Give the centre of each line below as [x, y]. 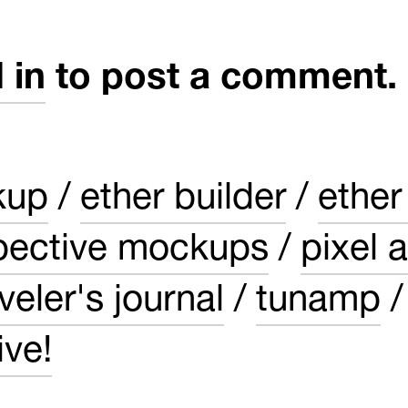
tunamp [318, 303]
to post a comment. [221, 81]
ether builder [183, 201]
